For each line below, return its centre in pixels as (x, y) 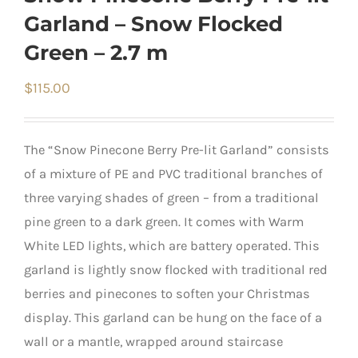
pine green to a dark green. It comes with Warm (164, 221)
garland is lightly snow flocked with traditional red (176, 269)
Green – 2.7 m (96, 52)
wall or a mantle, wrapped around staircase (153, 341)
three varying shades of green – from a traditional (171, 197)
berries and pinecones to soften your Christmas (167, 293)
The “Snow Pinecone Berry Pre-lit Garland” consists (177, 149)
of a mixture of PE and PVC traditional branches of (173, 173)
